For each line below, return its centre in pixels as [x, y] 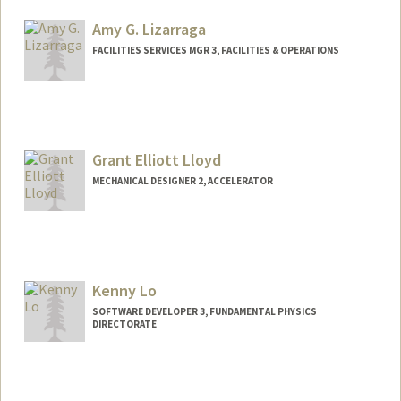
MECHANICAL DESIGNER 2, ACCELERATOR [182, 181]
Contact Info [77, 377]
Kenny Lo [124, 290]
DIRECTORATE [124, 324]
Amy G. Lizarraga [149, 30]
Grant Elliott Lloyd [156, 160]
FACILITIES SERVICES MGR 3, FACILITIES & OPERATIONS [215, 51]
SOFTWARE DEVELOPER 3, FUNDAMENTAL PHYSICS [204, 311]
